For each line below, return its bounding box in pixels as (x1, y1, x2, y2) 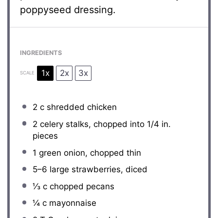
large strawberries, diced (47, 164, 147, 175)
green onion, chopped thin (36, 147, 141, 158)
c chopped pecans (40, 181, 114, 191)
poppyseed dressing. (20, 4, 116, 16)
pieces (32, 130, 58, 141)
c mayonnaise (39, 198, 96, 208)
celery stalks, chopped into (37, 119, 147, 129)
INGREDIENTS (20, 49, 62, 56)
